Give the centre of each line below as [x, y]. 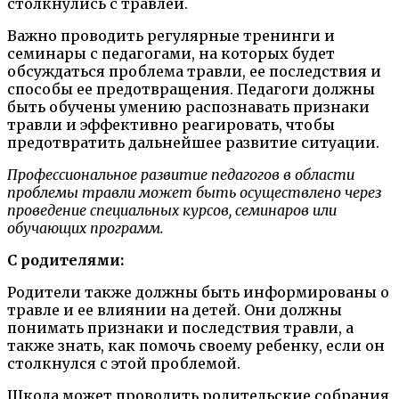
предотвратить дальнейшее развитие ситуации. [193, 143]
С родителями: [65, 261]
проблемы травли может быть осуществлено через [194, 193]
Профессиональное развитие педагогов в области [181, 175]
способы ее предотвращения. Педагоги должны [191, 90]
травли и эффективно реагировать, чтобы [171, 125]
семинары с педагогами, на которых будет [171, 54]
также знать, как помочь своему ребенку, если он [196, 346]
